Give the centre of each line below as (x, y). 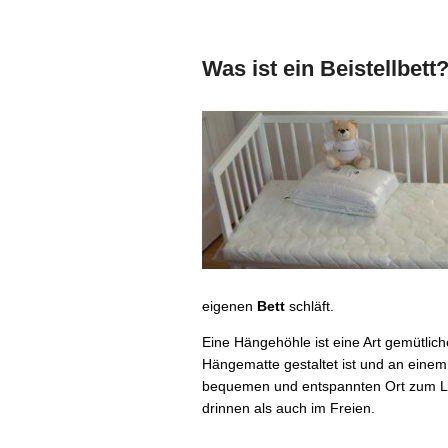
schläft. (309, 306)
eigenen (229, 306)
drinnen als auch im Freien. (288, 408)
